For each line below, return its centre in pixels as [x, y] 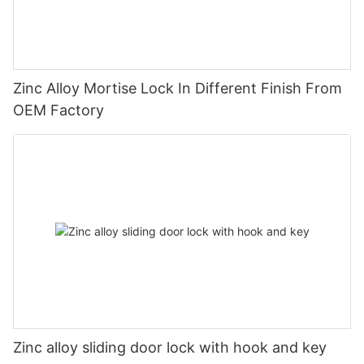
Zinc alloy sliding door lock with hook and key [170, 347]
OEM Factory [58, 110]
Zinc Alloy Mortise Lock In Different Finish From [178, 89]
